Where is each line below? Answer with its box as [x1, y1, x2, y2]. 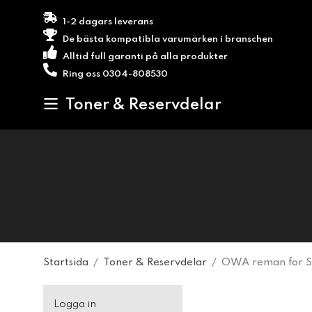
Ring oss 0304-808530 [61, 70, 168, 79]
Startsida [43, 257, 88, 268]
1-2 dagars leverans [61, 17, 153, 26]
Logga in [54, 299, 96, 310]
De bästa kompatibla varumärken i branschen [61, 35, 273, 44]
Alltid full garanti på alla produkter [61, 52, 228, 61]
